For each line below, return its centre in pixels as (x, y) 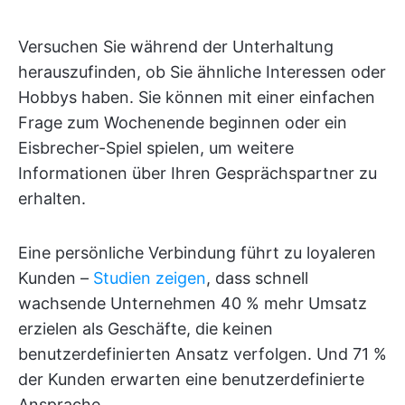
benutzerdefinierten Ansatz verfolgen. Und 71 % (202, 354)
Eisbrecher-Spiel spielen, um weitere (156, 148)
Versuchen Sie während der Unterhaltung (176, 47)
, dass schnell (257, 278)
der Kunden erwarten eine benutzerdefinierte (191, 380)
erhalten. (52, 199)
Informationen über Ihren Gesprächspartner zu (198, 174)
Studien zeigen (150, 278)
